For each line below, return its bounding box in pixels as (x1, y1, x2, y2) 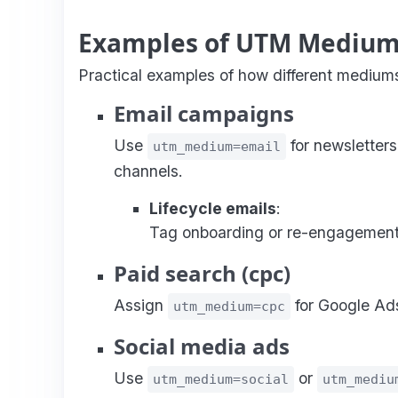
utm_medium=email (153, 138, 281, 155)
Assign (114, 295, 168, 314)
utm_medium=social (153, 370, 289, 387)
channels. (114, 161, 183, 180)
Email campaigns (114, 98, 294, 128)
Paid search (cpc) (114, 258, 291, 288)
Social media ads (114, 330, 290, 361)
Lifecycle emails (149, 198, 276, 218)
